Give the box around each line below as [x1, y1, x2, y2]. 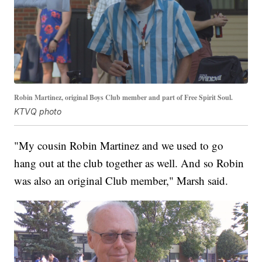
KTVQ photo [14, 106, 62, 117]
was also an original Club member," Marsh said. [14, 173, 229, 188]
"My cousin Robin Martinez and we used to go [14, 138, 224, 153]
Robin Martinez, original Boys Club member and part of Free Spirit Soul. [14, 92, 233, 103]
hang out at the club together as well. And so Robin [14, 156, 244, 171]
